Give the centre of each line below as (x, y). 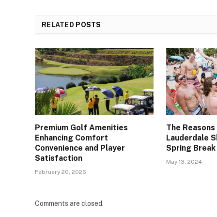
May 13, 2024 (184, 162)
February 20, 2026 (61, 172)
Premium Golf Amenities (81, 128)
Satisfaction (59, 158)
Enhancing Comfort (71, 138)
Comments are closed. (69, 203)
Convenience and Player (80, 148)
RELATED (59, 25)
